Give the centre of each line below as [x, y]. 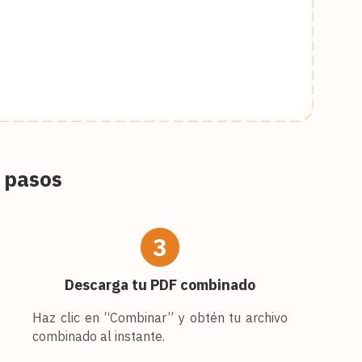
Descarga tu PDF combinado [160, 284]
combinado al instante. [99, 336]
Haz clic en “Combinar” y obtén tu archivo [160, 317]
